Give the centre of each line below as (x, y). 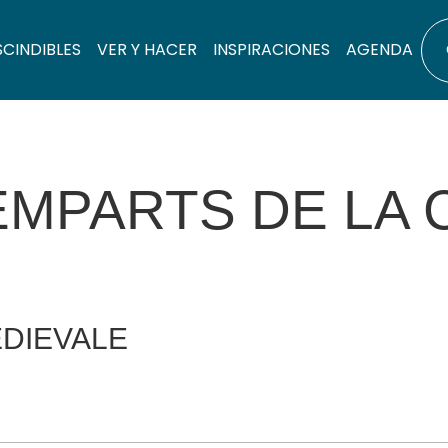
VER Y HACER (147, 49)
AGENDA (379, 49)
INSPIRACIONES (271, 49)
